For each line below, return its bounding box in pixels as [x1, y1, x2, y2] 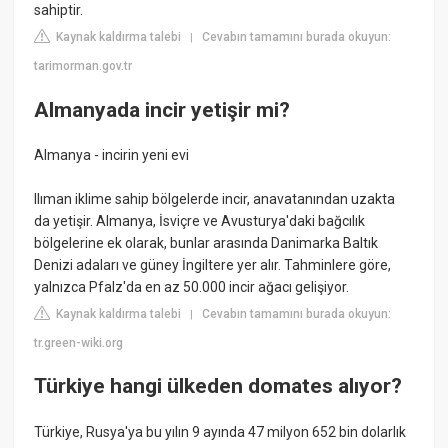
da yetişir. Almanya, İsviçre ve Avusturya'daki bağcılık [34, 212, 366, 229]
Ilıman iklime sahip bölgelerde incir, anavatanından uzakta [34, 190, 396, 207]
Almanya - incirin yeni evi [34, 146, 190, 163]
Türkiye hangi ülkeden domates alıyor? [34, 374, 403, 399]
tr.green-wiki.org [34, 335, 124, 350]
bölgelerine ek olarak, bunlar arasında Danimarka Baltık [34, 234, 379, 251]
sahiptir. [34, 2, 84, 19]
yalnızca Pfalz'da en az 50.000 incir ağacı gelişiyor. [34, 278, 350, 295]
